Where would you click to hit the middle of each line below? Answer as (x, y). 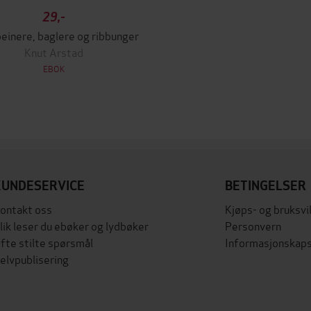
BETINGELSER (266, 186)
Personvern (253, 225)
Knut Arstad (54, 52)
